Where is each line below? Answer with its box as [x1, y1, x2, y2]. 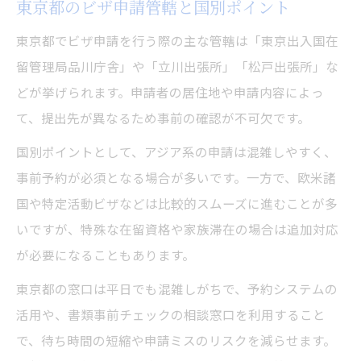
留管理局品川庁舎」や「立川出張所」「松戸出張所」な [16, 57, 338, 76]
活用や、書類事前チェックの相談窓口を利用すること [16, 305, 326, 324]
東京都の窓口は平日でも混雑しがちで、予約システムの [16, 280, 338, 298]
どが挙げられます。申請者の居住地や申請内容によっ [16, 83, 324, 102]
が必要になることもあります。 [16, 246, 195, 264]
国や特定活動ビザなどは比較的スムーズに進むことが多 [16, 194, 338, 213]
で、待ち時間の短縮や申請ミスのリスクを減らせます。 [16, 331, 336, 350]
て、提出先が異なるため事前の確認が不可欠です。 [16, 109, 310, 127]
